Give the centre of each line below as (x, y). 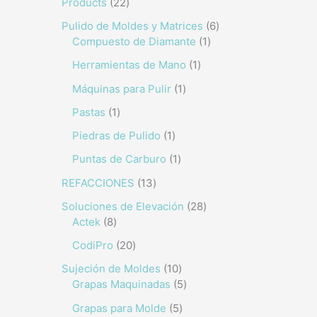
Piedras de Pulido (116, 136)
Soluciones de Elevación (123, 206)
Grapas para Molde (119, 308)
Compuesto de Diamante (134, 41)
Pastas (89, 112)
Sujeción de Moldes (111, 269)
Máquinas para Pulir (122, 88)
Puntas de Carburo (119, 159)
